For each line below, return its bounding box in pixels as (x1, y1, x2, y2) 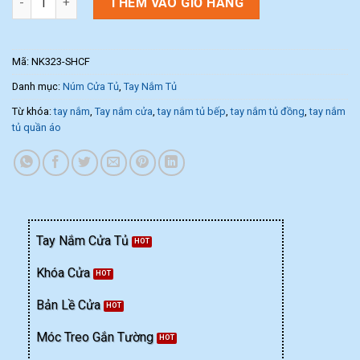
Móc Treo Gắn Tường (36, 329, 153, 346)
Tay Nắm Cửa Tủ (36, 233, 129, 249)
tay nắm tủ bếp (157, 104, 226, 117)
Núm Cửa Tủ (63, 80, 119, 92)
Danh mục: (12, 80, 63, 92)
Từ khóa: (12, 104, 54, 117)
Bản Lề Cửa (36, 297, 100, 313)
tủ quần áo (12, 121, 61, 133)
